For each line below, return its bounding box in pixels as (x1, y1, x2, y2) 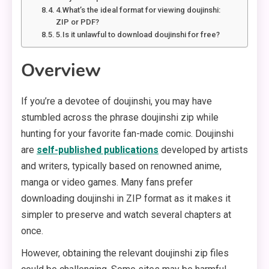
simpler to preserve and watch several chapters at (21, 209, 231, 221)
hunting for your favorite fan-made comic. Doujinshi (21, 128, 234, 140)
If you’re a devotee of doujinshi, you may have (21, 95, 212, 107)
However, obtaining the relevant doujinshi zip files (21, 247, 229, 259)
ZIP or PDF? (56, 17, 100, 27)
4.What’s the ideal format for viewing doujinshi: (56, 5, 221, 15)
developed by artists (159, 144, 248, 156)
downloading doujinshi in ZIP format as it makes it (21, 193, 231, 205)
